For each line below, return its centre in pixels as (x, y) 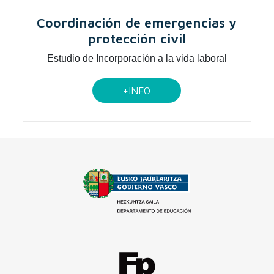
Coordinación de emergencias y (137, 22)
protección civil (137, 38)
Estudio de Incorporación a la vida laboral (137, 58)
